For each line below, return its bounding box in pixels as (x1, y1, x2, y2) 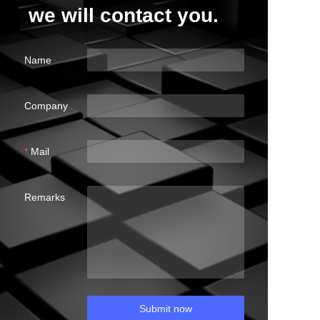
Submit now (139, 303, 192, 315)
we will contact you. (29, 4, 219, 27)
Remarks (24, 191, 65, 204)
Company (24, 100, 68, 112)
